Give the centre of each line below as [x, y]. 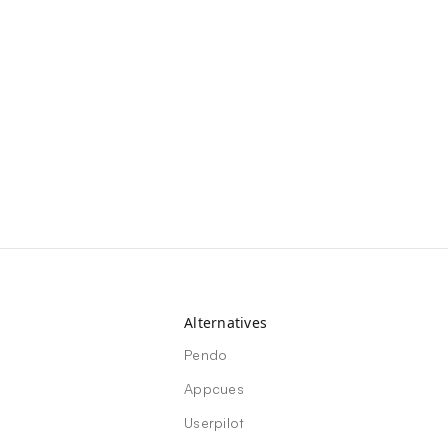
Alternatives [225, 323]
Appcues [214, 389]
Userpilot [214, 423]
